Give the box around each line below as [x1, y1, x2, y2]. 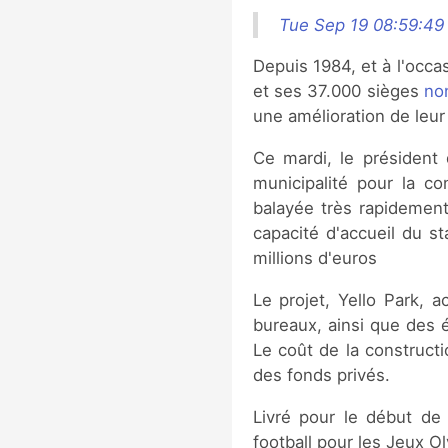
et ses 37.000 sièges [252, 81, 425, 102]
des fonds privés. [252, 364, 390, 385]
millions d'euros [252, 248, 377, 269]
